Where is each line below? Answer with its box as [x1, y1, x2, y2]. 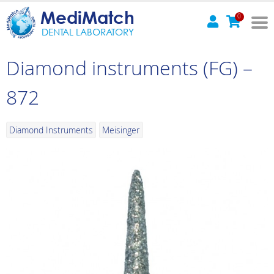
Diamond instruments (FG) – [6, 54, 253, 81]
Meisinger [102, 124, 140, 136]
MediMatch [40, 6, 135, 28]
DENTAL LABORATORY [41, 25, 134, 38]
